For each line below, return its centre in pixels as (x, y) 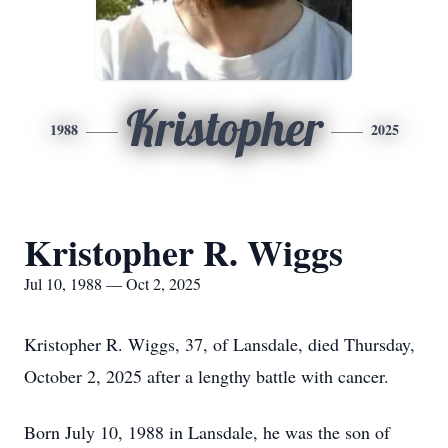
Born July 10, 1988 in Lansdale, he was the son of (207, 432)
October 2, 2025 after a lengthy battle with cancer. (206, 376)
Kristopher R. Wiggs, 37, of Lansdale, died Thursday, (219, 344)
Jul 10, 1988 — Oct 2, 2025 (112, 283)
